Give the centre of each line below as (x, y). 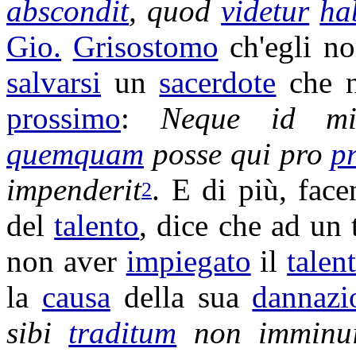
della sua (181, 297)
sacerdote (218, 82)
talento (97, 225)
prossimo (64, 118)
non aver (66, 261)
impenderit (74, 190)
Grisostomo (145, 46)
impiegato (188, 261)
